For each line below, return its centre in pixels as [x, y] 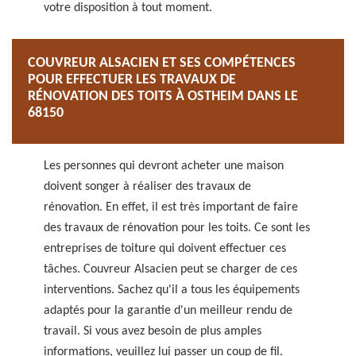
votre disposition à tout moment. [128, 8]
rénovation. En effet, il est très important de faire [171, 207]
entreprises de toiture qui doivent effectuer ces [165, 249]
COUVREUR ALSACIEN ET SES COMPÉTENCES [162, 63]
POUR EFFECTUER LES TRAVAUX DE [132, 80]
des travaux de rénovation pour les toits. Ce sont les [177, 228]
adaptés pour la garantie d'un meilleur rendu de [168, 311]
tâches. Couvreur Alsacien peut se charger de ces [170, 269]
